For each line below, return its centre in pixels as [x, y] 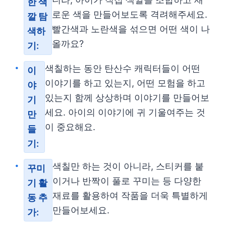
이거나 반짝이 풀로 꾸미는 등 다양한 [127, 181]
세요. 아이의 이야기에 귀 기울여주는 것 [125, 112]
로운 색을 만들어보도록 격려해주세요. [130, 14]
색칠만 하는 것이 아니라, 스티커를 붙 [128, 166]
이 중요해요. [70, 127]
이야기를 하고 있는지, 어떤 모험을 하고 [125, 83]
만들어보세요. [81, 210]
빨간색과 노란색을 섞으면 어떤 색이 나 [131, 29]
